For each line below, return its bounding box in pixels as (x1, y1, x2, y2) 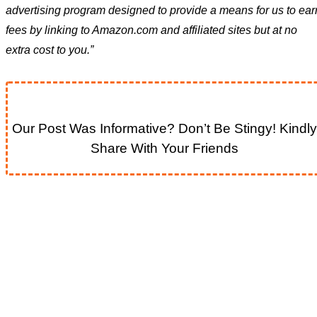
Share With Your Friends (90, 140, 238, 156)
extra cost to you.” (6, 43, 93, 56)
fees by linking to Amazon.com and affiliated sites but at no (6, 23, 297, 36)
